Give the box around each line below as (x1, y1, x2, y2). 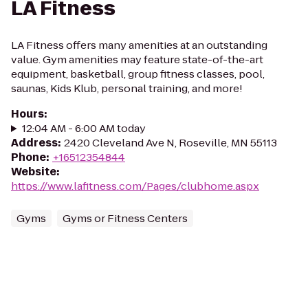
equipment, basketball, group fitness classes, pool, (11, 67, 265, 81)
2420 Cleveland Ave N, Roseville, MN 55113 (64, 135, 277, 150)
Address (11, 135, 58, 150)
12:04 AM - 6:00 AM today (21, 121, 146, 135)
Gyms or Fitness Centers (63, 211, 188, 225)
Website (11, 164, 56, 179)
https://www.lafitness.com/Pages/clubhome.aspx (11, 179, 259, 193)
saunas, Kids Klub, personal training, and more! (11, 81, 243, 96)
